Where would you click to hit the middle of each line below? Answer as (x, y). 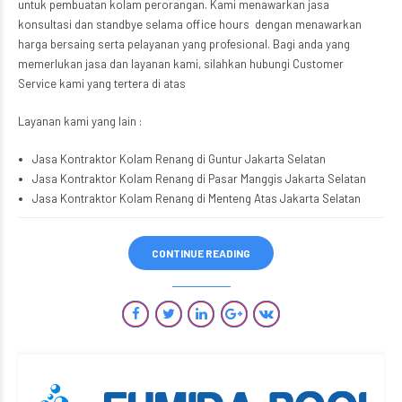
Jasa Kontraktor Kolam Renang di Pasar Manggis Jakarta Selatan (199, 179)
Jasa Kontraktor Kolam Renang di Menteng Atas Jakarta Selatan (196, 199)
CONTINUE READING (201, 253)
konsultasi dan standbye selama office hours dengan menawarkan (190, 25)
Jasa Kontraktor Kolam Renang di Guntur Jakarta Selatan (179, 159)
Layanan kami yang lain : (80, 122)
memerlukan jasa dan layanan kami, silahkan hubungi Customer (181, 64)
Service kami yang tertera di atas (102, 84)
